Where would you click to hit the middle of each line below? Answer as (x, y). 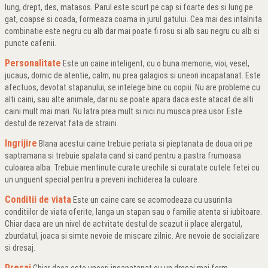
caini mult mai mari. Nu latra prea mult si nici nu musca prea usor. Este (124, 111)
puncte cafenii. (31, 43)
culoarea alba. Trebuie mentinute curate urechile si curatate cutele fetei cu (132, 167)
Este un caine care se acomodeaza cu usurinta (152, 200)
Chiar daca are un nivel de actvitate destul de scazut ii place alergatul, (124, 224)
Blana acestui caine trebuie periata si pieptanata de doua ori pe (145, 144)
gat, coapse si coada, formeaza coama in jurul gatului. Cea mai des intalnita (133, 19)
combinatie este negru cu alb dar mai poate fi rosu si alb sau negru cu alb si (132, 31)
